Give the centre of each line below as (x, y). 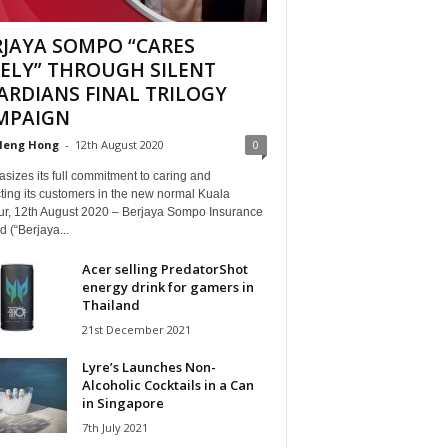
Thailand (110, 304)
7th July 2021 (114, 427)
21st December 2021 (136, 329)
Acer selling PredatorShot (164, 268)
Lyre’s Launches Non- (148, 366)
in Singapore (122, 402)
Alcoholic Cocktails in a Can (167, 384)
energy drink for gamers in (167, 286)
